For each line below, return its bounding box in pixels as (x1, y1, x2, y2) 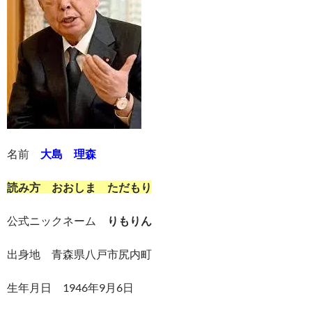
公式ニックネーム (7, 214, 107, 227)
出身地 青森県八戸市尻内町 (7, 247, 152, 260)
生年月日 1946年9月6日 (7, 281, 134, 294)
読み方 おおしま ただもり (7, 180, 152, 194)
